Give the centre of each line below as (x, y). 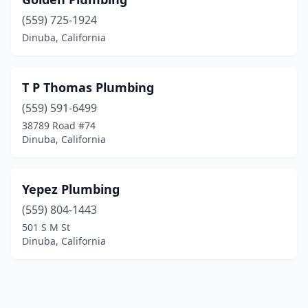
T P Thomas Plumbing (88, 87)
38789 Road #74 (59, 125)
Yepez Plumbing (71, 189)
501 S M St (46, 227)
